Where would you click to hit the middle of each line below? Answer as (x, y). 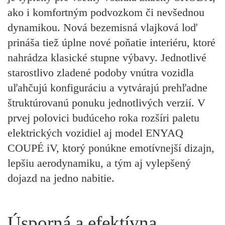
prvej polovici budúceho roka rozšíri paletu (103, 118)
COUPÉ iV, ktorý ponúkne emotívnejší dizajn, (111, 148)
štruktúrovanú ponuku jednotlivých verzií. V (106, 103)
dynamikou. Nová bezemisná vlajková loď (102, 28)
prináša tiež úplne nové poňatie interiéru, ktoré (111, 43)
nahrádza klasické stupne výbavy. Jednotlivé (107, 58)
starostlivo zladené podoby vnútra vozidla (101, 73)
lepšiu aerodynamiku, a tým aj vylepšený (99, 163)
